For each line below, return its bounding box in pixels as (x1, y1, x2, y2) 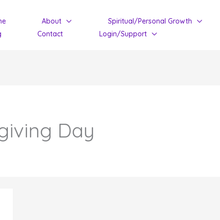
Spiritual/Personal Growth (108, 17, 192, 26)
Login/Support (99, 29, 147, 38)
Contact (37, 29, 63, 38)
